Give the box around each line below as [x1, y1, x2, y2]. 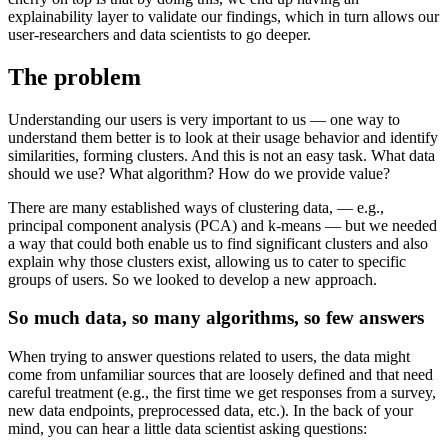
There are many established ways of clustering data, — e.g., [8, 198, 384, 216]
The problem [8, 63, 141, 90]
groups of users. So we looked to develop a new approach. [8, 270, 377, 288]
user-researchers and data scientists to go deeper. [8, 25, 311, 43]
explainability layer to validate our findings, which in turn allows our [8, 7, 439, 25]
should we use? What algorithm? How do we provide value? [8, 164, 390, 182]
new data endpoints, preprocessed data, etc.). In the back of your [8, 402, 413, 420]
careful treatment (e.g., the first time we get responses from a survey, [8, 384, 436, 402]
